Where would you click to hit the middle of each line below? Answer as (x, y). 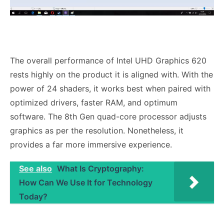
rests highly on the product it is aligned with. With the (111, 74)
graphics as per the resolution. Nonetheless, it (97, 130)
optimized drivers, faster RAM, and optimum (94, 102)
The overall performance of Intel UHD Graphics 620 (108, 60)
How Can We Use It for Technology (86, 182)
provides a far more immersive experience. (91, 144)
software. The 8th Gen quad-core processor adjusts (108, 116)
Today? (33, 196)
